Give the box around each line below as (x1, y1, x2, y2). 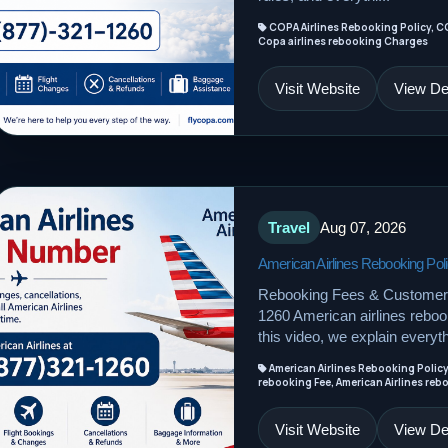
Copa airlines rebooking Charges (258, 34, 428, 48)
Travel (268, 219, 310, 236)
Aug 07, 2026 (320, 219, 406, 236)
